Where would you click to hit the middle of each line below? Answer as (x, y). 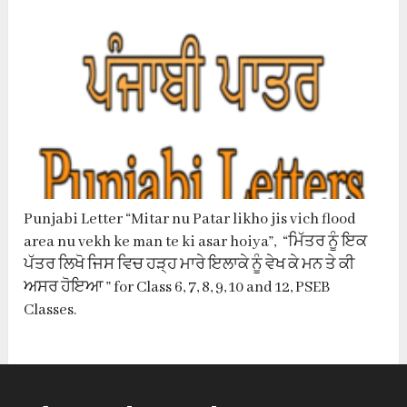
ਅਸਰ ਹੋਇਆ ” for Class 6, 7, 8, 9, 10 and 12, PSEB (177, 287)
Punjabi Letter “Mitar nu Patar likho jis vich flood (190, 219)
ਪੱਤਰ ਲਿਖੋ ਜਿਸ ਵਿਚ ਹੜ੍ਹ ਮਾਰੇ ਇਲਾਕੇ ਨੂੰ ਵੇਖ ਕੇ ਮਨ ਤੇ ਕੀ (189, 264)
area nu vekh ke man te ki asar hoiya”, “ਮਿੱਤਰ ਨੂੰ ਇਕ (196, 242)
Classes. (50, 310)
